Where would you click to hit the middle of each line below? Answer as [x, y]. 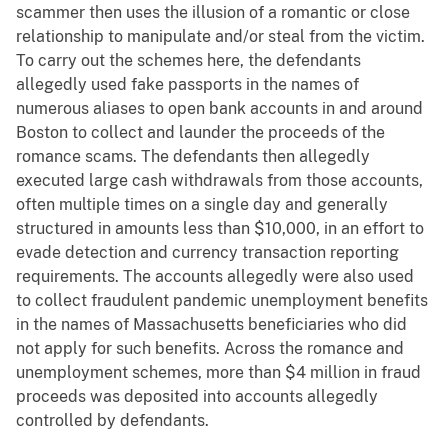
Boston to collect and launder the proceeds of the [200, 133]
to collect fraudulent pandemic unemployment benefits [222, 301]
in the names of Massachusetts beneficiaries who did [211, 325]
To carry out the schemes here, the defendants [188, 61]
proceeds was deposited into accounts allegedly [197, 397]
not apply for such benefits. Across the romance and [210, 349]
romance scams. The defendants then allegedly [193, 157]
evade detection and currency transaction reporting [207, 253]
